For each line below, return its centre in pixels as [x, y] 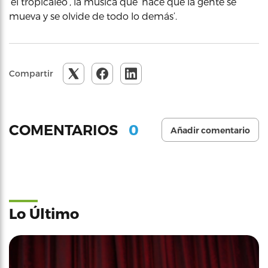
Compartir [31, 73]
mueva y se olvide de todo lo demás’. [93, 16]
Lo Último [44, 213]
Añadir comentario [210, 130]
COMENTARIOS [65, 130]
